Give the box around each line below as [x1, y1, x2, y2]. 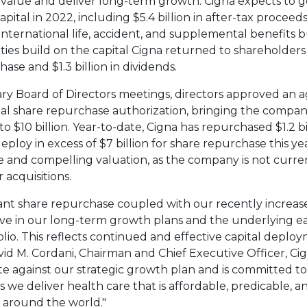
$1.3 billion [52, 60, 108, 73]
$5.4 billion [133, 10, 191, 24]
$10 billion [14, 120, 68, 134]
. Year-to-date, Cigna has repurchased [68, 120, 275, 134]
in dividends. [108, 60, 177, 73]
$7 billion [99, 136, 149, 150]
